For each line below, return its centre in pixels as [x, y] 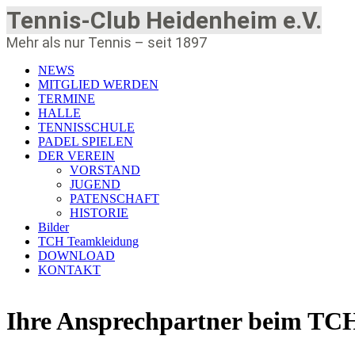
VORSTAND [105, 170]
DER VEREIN [76, 156]
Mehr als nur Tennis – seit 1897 [107, 42]
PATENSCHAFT [115, 198]
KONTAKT [69, 270]
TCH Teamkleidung [88, 241]
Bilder [53, 227]
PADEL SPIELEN [86, 141]
